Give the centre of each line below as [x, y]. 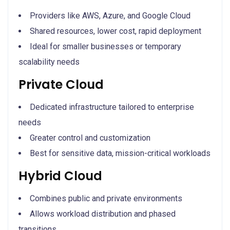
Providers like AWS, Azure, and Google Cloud [110, 15]
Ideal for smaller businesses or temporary [106, 46]
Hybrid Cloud [60, 176]
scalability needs [49, 62]
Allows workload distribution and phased [103, 214]
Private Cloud [61, 84]
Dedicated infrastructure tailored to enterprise [112, 107]
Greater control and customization [90, 138]
